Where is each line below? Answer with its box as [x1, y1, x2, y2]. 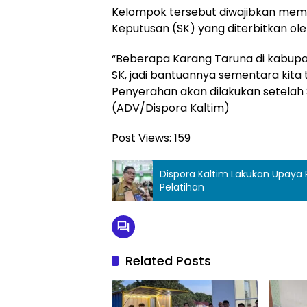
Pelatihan [160, 180, 204, 194]
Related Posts [125, 251, 211, 269]
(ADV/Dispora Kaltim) [112, 99, 230, 116]
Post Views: [112, 130, 171, 146]
